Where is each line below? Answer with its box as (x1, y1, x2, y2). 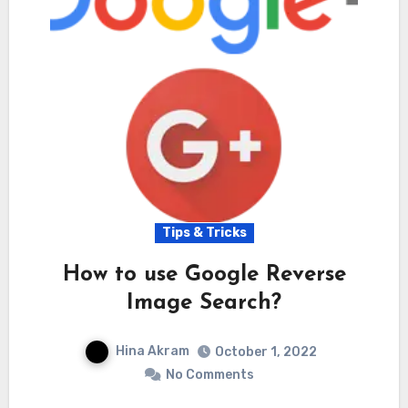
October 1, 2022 (214, 343, 317, 360)
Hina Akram (115, 342, 189, 359)
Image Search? (127, 291, 281, 314)
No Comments (165, 366, 254, 382)
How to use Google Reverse (62, 263, 346, 286)
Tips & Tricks (161, 224, 247, 240)
